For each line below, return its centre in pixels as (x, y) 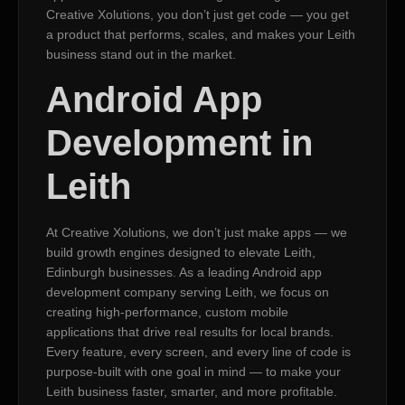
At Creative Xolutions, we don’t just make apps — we (197, 232)
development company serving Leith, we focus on (188, 292)
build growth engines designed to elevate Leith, (181, 252)
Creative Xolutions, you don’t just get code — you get (198, 15)
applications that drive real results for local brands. (190, 331)
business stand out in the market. (141, 55)
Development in (179, 142)
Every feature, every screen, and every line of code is (198, 351)
